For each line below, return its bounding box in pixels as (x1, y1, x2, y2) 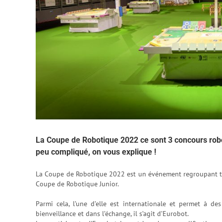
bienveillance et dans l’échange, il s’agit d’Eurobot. (36, 209, 189, 218)
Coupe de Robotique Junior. (36, 179, 119, 188)
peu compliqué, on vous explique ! (36, 147, 156, 157)
